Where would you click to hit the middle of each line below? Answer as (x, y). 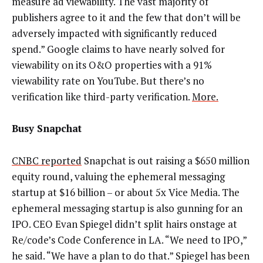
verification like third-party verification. (102, 96)
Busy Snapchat (50, 129)
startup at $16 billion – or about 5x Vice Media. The (126, 192)
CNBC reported (47, 160)
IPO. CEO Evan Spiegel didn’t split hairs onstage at (124, 224)
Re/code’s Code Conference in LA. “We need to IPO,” (129, 240)
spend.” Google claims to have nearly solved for (118, 49)
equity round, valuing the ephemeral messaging (118, 176)
